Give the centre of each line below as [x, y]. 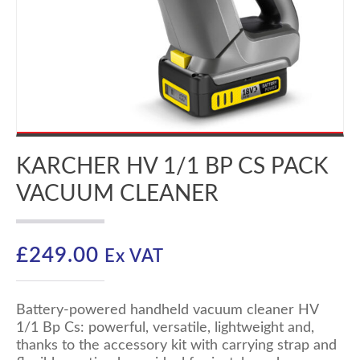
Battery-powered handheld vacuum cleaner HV [167, 310]
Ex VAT [134, 257]
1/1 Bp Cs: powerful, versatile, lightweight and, [165, 328]
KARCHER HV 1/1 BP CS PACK [172, 166]
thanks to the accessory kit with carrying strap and [176, 346]
